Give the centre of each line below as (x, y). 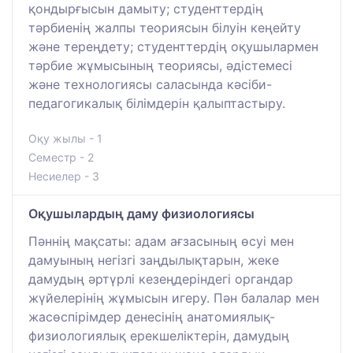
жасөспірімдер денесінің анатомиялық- (152, 316)
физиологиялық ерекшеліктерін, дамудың (159, 335)
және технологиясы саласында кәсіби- (150, 84)
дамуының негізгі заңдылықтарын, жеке (154, 260)
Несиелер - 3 (64, 176)
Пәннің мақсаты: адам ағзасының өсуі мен (161, 241)
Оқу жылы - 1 (65, 138)
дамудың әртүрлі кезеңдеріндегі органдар (161, 279)
